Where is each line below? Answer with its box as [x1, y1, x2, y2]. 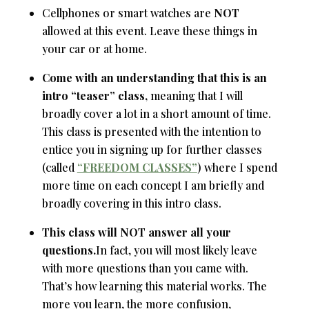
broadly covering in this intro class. [41, 195, 221, 210]
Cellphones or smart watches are [41, 5, 214, 20]
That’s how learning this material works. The [41, 278, 267, 293]
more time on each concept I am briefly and [41, 177, 264, 192]
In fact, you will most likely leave [95, 242, 257, 257]
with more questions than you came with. [41, 260, 248, 275]
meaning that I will [147, 88, 243, 103]
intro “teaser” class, [41, 88, 148, 103]
